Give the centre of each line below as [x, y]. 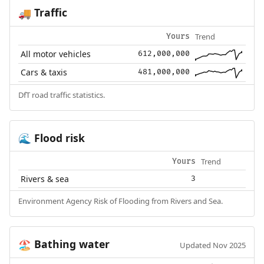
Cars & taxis [44, 72]
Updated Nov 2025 [213, 245]
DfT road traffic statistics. [61, 95]
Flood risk [58, 138]
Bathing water [70, 244]
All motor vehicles [56, 54]
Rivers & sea [45, 179]
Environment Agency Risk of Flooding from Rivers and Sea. [120, 201]
